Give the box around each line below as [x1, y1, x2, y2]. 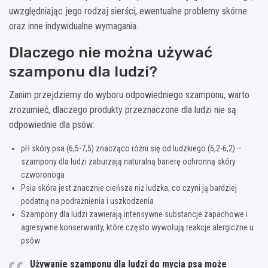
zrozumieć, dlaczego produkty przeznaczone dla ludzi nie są [9, 103, 236, 115]
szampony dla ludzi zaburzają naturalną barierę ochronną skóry [21, 156, 236, 166]
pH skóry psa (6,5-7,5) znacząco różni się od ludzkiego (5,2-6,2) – [21, 143, 242, 153]
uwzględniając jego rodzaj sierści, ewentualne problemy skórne [9, 5, 247, 17]
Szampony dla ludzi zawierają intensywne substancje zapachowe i [21, 209, 248, 219]
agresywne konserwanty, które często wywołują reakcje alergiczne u [21, 222, 254, 232]
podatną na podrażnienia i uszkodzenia [21, 196, 154, 206]
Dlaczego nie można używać [9, 43, 212, 61]
